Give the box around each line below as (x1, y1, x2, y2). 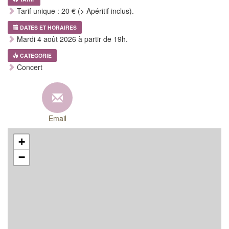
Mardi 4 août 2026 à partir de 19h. (15, 33, 128, 44)
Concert (15, 61, 42, 72)
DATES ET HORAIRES (20, 23, 77, 31)
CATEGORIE (20, 51, 52, 59)
